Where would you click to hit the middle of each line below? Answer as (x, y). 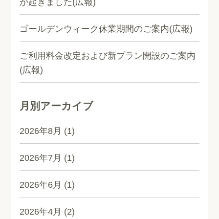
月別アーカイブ (57, 106)
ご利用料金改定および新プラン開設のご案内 (108, 56)
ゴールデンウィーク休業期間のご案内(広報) (106, 29)
